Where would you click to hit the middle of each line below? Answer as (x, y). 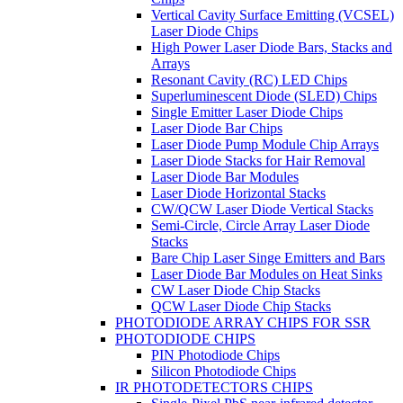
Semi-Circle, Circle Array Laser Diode (260, 225)
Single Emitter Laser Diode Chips (247, 112)
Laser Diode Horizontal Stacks (238, 193)
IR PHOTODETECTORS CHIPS (214, 387)
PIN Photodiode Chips (215, 354)
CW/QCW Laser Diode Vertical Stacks (262, 209)
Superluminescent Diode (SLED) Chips (264, 95)
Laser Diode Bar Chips (217, 128)
